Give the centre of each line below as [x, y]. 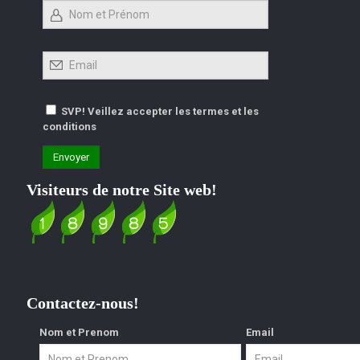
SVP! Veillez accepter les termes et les [160, 111]
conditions [69, 126]
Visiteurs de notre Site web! [122, 189]
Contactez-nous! [83, 303]
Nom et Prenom [79, 333]
